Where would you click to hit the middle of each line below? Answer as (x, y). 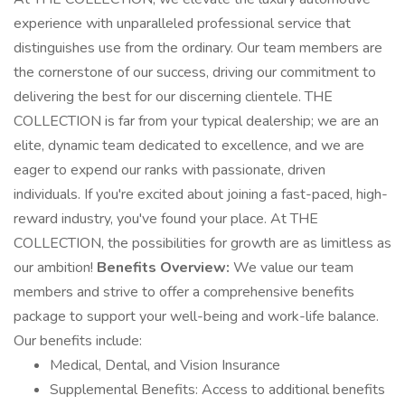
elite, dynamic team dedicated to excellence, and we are (189, 146)
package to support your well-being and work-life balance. (196, 316)
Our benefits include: (78, 341)
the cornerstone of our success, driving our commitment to (195, 72)
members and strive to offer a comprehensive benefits (184, 292)
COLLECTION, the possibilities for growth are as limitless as (202, 243)
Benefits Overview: (163, 268)
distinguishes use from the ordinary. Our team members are (198, 48)
